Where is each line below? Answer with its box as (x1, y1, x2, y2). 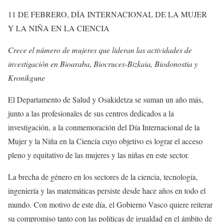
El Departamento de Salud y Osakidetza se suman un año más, (8, 94, 203, 105)
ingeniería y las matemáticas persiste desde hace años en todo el (8, 185, 206, 196)
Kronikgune (8, 72, 45, 83)
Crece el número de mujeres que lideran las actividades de (8, 44, 192, 55)
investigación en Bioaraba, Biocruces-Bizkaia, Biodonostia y (8, 58, 198, 69)
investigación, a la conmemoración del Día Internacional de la (8, 121, 200, 132)
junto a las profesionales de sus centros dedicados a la (8, 108, 174, 118)
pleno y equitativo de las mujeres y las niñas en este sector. (8, 149, 189, 160)
